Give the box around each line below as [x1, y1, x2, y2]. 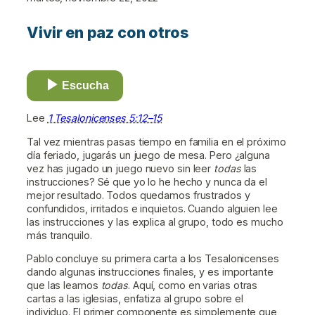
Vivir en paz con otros [27, 22, 188, 41]
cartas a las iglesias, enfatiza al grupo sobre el [27, 292, 244, 304]
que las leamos [27, 278, 101, 291]
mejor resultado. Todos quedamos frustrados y [27, 188, 250, 201]
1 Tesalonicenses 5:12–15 [47, 112, 162, 124]
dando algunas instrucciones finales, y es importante [27, 265, 274, 278]
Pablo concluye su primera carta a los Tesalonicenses [27, 252, 279, 264]
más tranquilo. [27, 229, 92, 241]
